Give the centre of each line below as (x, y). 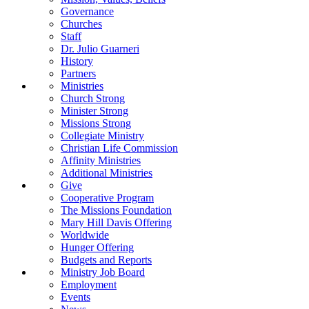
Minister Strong (94, 111)
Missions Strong (96, 123)
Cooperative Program (107, 198)
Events (76, 297)
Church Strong (93, 99)
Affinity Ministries (101, 161)
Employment (89, 285)
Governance (87, 12)
